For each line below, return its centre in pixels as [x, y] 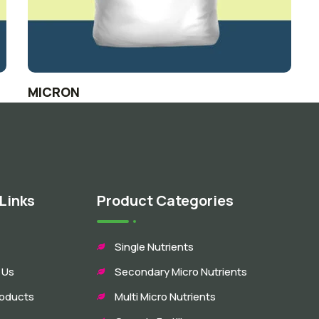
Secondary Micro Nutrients [181, 271]
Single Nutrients [154, 246]
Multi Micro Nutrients [165, 296]
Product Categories [165, 200]
